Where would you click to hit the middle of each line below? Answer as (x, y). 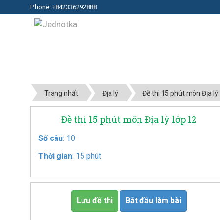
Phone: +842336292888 (64, 7)
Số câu (51, 138)
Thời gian (55, 156)
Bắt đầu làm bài (153, 201)
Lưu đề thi (95, 201)
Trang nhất (61, 93)
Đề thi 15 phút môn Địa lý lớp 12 (129, 120)
